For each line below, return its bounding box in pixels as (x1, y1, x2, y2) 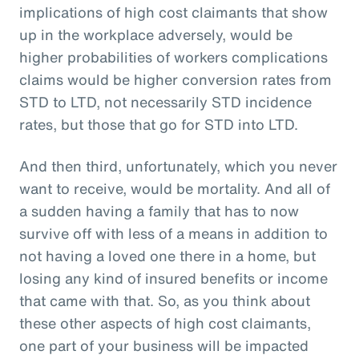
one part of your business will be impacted (19, 334, 309, 356)
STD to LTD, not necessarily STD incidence (19, 91, 312, 112)
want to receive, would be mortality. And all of (19, 177, 330, 199)
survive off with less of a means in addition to (19, 222, 328, 244)
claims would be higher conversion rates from (19, 68, 332, 90)
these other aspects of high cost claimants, (19, 312, 311, 333)
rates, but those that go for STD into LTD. (19, 113, 298, 135)
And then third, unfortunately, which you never (19, 155, 337, 176)
